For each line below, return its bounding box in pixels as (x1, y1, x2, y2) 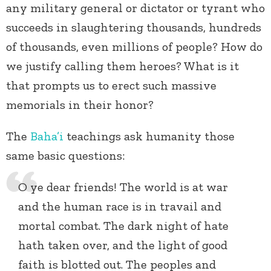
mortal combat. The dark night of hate (18, 218, 229, 233)
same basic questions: (6, 148, 125, 163)
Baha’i (30, 128, 64, 143)
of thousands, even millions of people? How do (6, 39, 263, 54)
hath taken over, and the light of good (18, 237, 227, 252)
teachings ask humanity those (64, 128, 235, 143)
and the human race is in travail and (18, 198, 221, 214)
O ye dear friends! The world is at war (18, 179, 228, 194)
